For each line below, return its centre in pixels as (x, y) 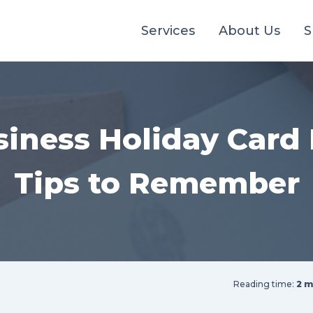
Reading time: (265, 284)
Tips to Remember (156, 183)
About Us (249, 31)
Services (168, 31)
